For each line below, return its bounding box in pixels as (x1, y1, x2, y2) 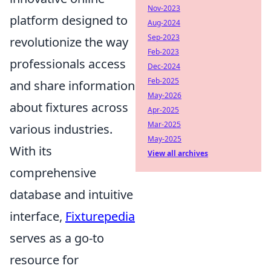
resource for (10, 252, 79, 269)
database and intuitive (10, 186, 133, 203)
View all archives (148, 148, 208, 158)
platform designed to (10, 12, 128, 29)
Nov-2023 (148, 3, 180, 13)
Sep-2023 (148, 32, 180, 42)
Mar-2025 (148, 119, 181, 129)
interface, (10, 208, 65, 225)
